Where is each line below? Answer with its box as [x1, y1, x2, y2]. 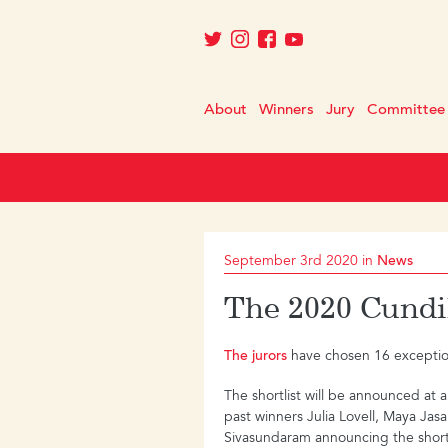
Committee [367, 102, 446, 118]
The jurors [224, 350, 288, 365]
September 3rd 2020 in [224, 254, 378, 269]
